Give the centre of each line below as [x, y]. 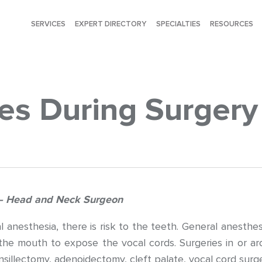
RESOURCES [232, 24]
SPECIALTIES [179, 24]
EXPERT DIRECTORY [111, 24]
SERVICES [49, 24]
